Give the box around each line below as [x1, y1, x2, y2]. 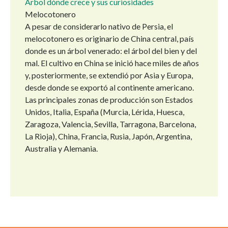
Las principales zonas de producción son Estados [25, 95, 193, 105]
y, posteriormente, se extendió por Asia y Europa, [25, 70, 193, 80]
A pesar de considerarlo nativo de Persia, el [25, 21, 173, 32]
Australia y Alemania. [25, 144, 98, 154]
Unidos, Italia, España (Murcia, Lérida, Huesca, [25, 107, 184, 117]
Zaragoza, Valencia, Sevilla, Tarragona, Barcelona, [25, 119, 196, 129]
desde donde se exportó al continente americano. [25, 82, 194, 93]
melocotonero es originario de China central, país [25, 34, 194, 44]
